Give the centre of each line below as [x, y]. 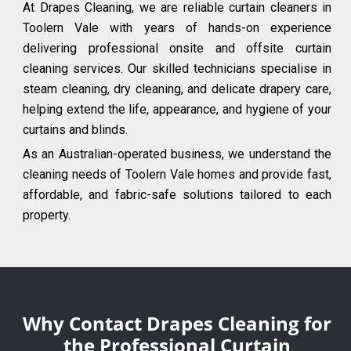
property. [47, 215]
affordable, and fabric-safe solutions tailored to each [177, 195]
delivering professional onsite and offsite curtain [177, 48]
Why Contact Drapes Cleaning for [177, 323]
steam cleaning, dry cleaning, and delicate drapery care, [177, 89]
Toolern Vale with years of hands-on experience [177, 28]
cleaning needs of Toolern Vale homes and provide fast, [177, 174]
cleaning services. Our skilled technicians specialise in [177, 69]
